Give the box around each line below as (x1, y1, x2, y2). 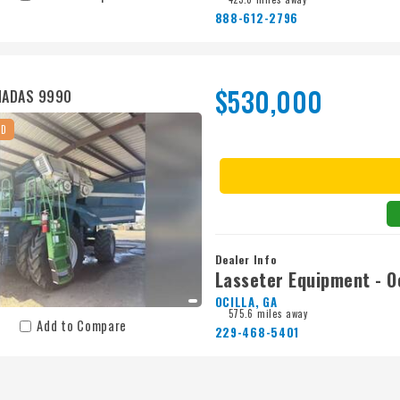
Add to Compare (37, 315, 128, 335)
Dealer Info (214, 252, 277, 268)
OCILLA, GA (214, 293, 278, 312)
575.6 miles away (228, 306, 308, 321)
